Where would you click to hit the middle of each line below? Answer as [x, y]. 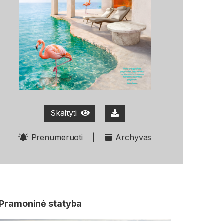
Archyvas [134, 137]
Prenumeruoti [57, 137]
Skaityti [63, 113]
